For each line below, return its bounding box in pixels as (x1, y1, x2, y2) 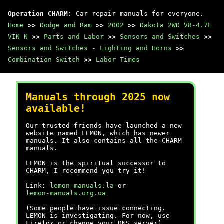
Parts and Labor (44, 33, 104, 40)
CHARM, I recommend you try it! (26, 167, 146, 174)
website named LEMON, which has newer (26, 129, 170, 137)
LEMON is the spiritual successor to (26, 159, 166, 167)
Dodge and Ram (40, 21, 92, 29)
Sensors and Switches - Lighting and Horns (8, 44, 172, 52)
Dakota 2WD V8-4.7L (140, 21, 212, 29)
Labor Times (96, 56, 140, 63)
